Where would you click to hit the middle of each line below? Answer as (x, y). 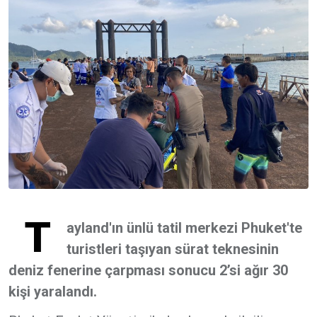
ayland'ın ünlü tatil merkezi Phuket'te (184, 228)
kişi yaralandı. (53, 292)
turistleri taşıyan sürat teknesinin (173, 249)
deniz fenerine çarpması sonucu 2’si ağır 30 (148, 270)
